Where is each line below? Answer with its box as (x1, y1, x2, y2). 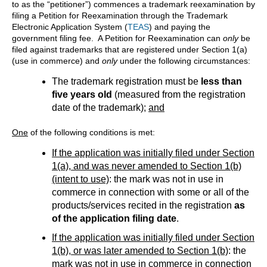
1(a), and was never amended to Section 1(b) (52, 161, 241, 172)
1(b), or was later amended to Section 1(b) (52, 246, 228, 256)
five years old (52, 89, 112, 100)
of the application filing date (52, 213, 176, 224)
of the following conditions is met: (28, 128, 155, 138)
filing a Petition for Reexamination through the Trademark (12, 11, 228, 21)
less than (201, 76, 242, 87)
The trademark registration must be (52, 76, 201, 87)
